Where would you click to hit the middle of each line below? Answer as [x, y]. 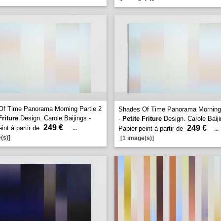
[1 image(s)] [137, 138]
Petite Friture [142, 119]
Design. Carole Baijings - [55, 118]
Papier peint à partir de [152, 129]
